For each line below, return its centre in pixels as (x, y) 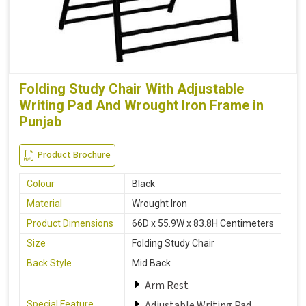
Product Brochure (74, 155)
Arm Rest (167, 285)
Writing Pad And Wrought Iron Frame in (141, 105)
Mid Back (151, 263)
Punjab (40, 121)
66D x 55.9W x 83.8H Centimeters (203, 223)
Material (44, 203)
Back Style (49, 263)
